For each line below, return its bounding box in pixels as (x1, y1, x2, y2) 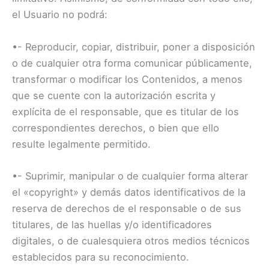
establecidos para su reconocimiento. (12, 250, 189, 263)
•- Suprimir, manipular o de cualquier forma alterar (12, 169, 248, 182)
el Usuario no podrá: (12, 8, 107, 21)
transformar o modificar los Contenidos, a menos (12, 73, 243, 85)
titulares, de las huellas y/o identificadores (12, 218, 212, 231)
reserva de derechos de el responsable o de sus (12, 202, 241, 214)
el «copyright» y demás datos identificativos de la (12, 186, 246, 198)
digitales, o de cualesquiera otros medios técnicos (12, 234, 250, 247)
